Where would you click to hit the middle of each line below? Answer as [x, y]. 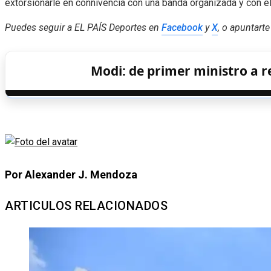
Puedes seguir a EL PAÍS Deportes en [83, 27]
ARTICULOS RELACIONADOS [86, 205]
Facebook [182, 27]
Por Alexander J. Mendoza [71, 174]
